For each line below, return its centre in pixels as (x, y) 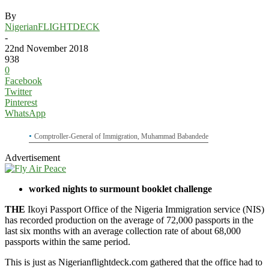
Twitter (18, 91)
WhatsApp (25, 113)
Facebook (23, 80)
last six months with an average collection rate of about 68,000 (123, 231)
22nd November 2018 (47, 48)
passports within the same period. (68, 241)
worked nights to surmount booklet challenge (120, 189)
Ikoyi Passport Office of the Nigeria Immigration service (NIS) (145, 209)
